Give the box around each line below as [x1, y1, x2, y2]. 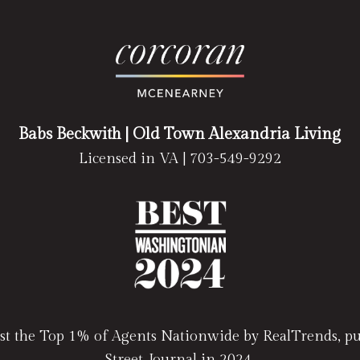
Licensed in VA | [78, 149, 190, 167]
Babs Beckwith [18, 124, 122, 144]
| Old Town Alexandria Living [121, 124, 342, 144]
